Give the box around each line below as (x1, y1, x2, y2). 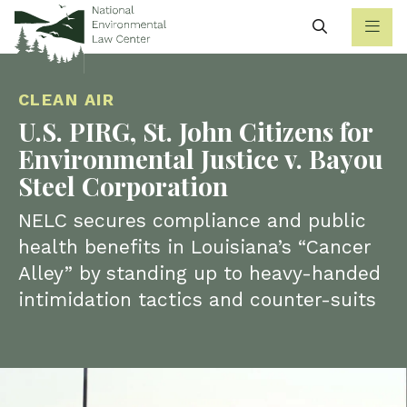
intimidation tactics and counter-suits (18, 288, 376, 312)
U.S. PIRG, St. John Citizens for (18, 114, 372, 149)
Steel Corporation (18, 169, 228, 203)
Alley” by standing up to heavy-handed (18, 262, 381, 285)
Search (326, 16, 379, 35)
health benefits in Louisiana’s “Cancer (18, 235, 372, 259)
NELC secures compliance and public (18, 209, 366, 233)
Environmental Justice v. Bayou (18, 142, 383, 176)
